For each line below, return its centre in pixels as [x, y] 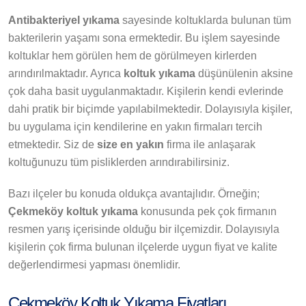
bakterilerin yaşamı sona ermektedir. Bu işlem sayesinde [144, 38]
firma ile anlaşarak [210, 145]
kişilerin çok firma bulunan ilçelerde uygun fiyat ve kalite [143, 247]
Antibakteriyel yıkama [64, 20]
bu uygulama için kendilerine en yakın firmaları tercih [135, 127]
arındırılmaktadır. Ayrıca [66, 74]
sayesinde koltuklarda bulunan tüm [205, 20]
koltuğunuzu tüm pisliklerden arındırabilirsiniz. [119, 163]
